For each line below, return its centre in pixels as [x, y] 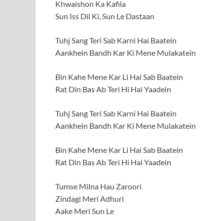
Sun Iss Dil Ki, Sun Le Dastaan [105, 16]
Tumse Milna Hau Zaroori [98, 186]
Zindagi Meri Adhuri [90, 198]
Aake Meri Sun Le [85, 211]
